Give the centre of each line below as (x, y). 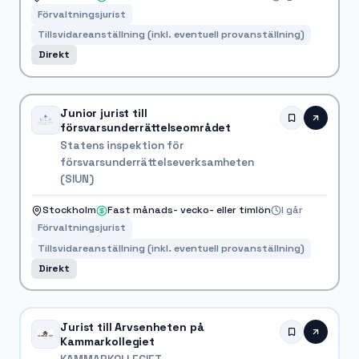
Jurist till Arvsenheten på (132, 327)
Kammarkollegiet (107, 341)
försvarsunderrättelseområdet (146, 127)
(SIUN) (77, 179)
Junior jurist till (104, 113)
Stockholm (70, 210)
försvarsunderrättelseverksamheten (157, 162)
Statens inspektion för (122, 145)
